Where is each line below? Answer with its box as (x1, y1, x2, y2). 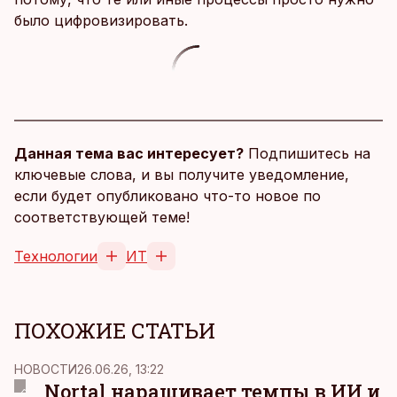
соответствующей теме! (14, 208, 190, 226)
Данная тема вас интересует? (14, 144, 244, 162)
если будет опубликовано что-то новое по (14, 187, 321, 205)
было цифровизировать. (14, 12, 188, 29)
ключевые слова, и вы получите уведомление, (14, 166, 349, 183)
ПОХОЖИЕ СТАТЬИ (14, 316, 215, 345)
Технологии (14, 247, 97, 265)
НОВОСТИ (14, 362, 77, 377)
